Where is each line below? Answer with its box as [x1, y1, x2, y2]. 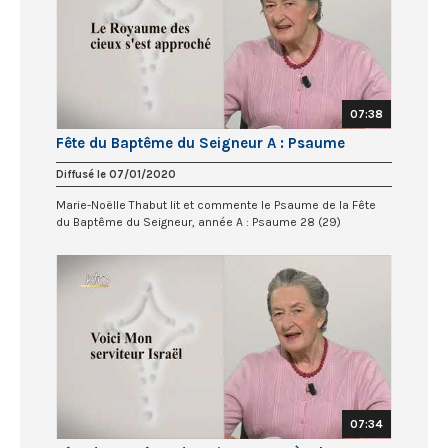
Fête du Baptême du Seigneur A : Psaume [56, 134, 345, 153]
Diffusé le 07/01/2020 [56, 168, 176, 182]
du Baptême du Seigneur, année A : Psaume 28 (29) [56, 215, 341, 230]
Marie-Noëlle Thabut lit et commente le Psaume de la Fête [56, 198, 376, 213]
